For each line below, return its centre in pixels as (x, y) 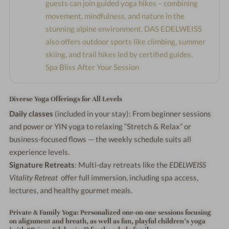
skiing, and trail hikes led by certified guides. (119, 54)
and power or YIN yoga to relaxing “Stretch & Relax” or (100, 126)
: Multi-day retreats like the (122, 164)
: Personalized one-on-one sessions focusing (144, 212)
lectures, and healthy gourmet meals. (71, 190)
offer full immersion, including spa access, (128, 177)
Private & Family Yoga (43, 212)
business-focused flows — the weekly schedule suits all (100, 139)
